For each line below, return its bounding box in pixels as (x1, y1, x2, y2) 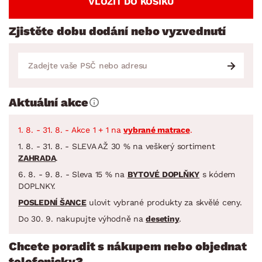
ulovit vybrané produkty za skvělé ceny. (86, 197, 242, 207)
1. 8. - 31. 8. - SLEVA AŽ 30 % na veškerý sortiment (18, 141, 215, 151)
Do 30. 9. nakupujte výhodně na (18, 213, 146, 223)
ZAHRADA (18, 153, 56, 163)
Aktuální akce (9, 95, 88, 109)
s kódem (199, 169, 235, 179)
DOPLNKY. (18, 181, 56, 191)
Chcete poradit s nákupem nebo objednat (9, 239, 247, 253)
